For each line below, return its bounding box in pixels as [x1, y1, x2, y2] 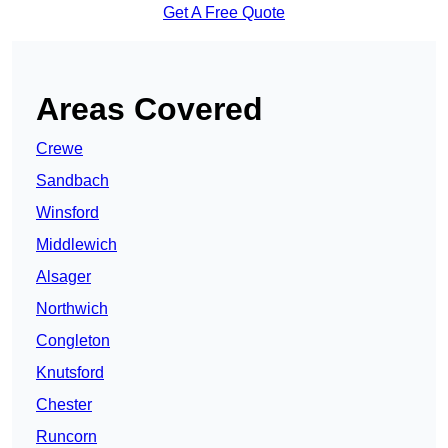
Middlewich [36, 236, 117, 254]
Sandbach [36, 172, 109, 190]
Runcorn [36, 428, 97, 446]
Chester [36, 396, 92, 414]
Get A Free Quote [163, 4, 285, 22]
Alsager [36, 268, 91, 286]
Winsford [36, 204, 99, 222]
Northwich [36, 300, 108, 318]
